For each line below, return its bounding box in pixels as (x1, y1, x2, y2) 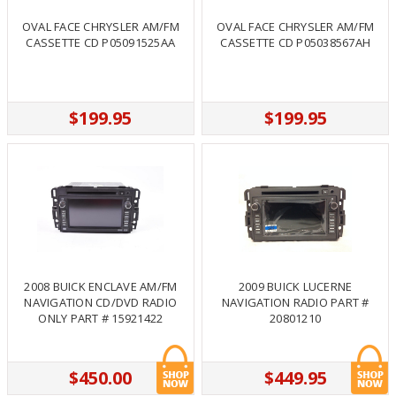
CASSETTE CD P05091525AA (26, 34, 176, 51)
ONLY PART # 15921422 (38, 309, 164, 326)
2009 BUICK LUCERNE (238, 278, 353, 294)
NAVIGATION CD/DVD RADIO (24, 293, 178, 310)
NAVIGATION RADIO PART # (221, 293, 369, 310)
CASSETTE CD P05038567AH (220, 34, 371, 51)
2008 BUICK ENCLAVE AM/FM (24, 278, 178, 294)
